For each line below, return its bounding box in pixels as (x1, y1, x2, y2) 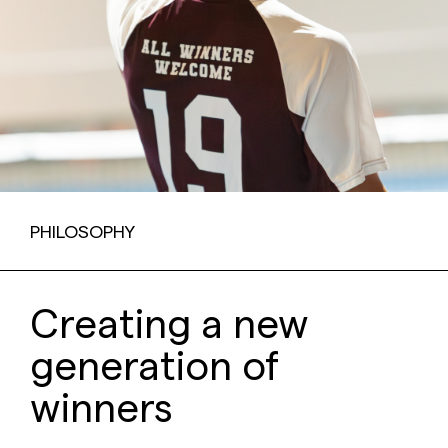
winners (30, 382, 173, 431)
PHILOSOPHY (30, 220, 135, 242)
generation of (30, 340, 279, 389)
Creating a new (30, 298, 309, 347)
